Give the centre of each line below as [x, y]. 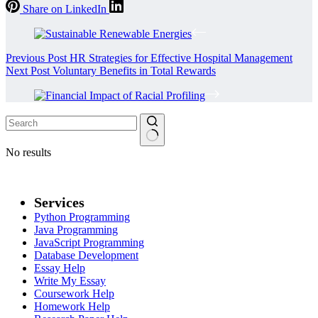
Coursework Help [74, 294]
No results [28, 153]
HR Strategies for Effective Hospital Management [181, 58]
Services [59, 203]
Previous [27, 58]
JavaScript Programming [89, 243]
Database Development [86, 256]
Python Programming [82, 217]
